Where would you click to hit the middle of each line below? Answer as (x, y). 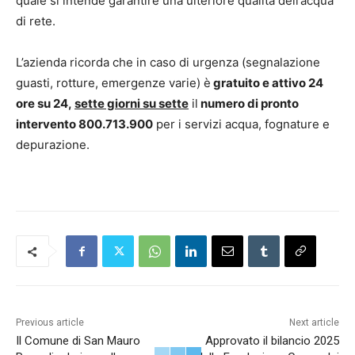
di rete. (36, 21)
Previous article (50, 323)
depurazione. (53, 145)
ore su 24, (45, 104)
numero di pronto (248, 104)
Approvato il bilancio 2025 (272, 341)
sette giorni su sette (132, 104)
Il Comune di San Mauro (78, 341)
